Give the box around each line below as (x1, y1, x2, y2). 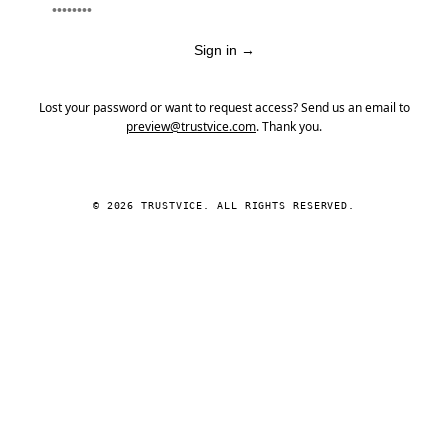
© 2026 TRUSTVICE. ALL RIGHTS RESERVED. (92, 200, 356, 211)
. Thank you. (256, 118, 322, 135)
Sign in (193, 42, 241, 58)
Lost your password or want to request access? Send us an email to (38, 99, 410, 116)
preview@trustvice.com (126, 118, 256, 135)
